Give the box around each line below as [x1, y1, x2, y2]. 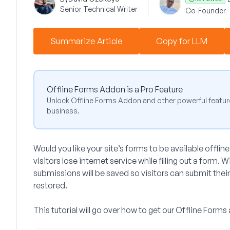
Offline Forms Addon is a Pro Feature [47, 84, 183, 94]
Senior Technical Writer [60, 5, 138, 13]
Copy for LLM [156, 36, 208, 46]
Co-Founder [185, 6, 226, 15]
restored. [33, 180, 67, 190]
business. [47, 106, 80, 115]
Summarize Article [50, 36, 123, 46]
